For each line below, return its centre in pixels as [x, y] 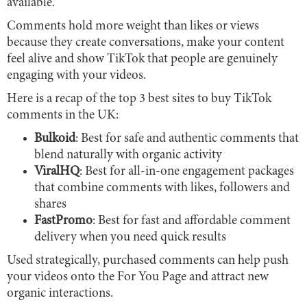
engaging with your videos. [76, 75]
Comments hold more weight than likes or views [133, 26]
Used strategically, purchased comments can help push [148, 260]
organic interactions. [61, 293]
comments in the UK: [63, 115]
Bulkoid [55, 138]
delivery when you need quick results [130, 237]
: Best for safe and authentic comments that [187, 138]
